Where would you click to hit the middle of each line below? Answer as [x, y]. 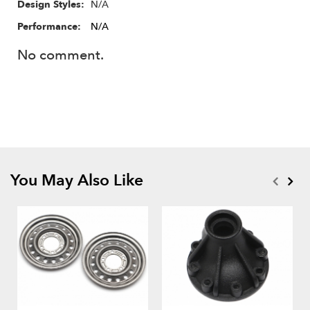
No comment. [61, 55]
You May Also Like [77, 180]
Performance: [49, 26]
